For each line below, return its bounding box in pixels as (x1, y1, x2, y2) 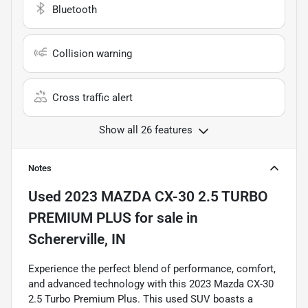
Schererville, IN (28, 231, 126, 248)
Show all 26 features (99, 124, 192, 137)
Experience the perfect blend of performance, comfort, (28, 263, 276, 276)
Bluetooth (52, 3, 97, 16)
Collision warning (52, 47, 132, 60)
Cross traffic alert (52, 91, 133, 104)
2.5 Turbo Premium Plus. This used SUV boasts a (28, 293, 253, 306)
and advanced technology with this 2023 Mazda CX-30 (28, 278, 274, 291)
